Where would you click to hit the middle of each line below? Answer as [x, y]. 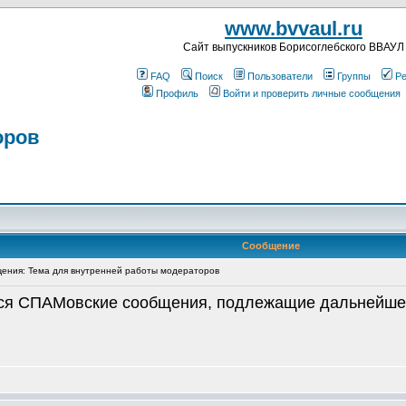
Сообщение [271, 246]
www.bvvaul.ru [294, 29]
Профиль [177, 93]
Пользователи [280, 76]
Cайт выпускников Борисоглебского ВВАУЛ [294, 47]
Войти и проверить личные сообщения [312, 93]
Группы [354, 76]
